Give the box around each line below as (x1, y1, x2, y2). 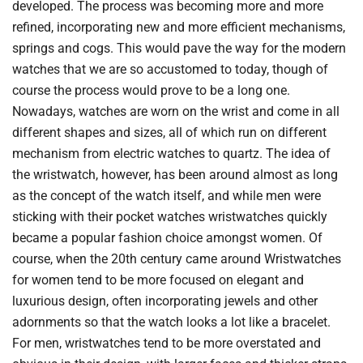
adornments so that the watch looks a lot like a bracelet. (12, 314, 331, 330)
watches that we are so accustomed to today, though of (12, 62, 328, 77)
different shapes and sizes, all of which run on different (12, 125, 327, 140)
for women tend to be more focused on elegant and (12, 272, 304, 288)
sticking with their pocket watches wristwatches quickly (12, 209, 327, 224)
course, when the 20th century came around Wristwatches (12, 251, 341, 267)
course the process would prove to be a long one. (12, 83, 290, 98)
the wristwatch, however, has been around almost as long (12, 167, 338, 182)
